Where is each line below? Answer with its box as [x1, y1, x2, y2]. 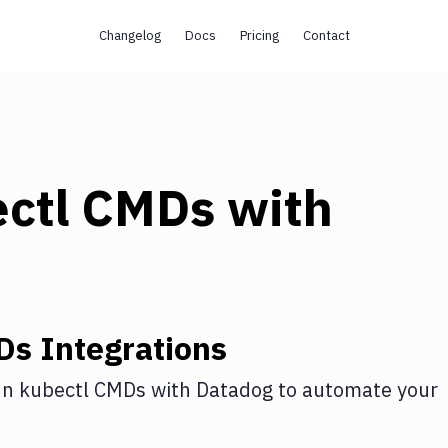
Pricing [239, 27, 279, 44]
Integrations [32, 327, 227, 369]
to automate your [273, 376, 438, 403]
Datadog [196, 376, 273, 403]
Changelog [98, 27, 161, 44]
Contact [302, 27, 350, 44]
